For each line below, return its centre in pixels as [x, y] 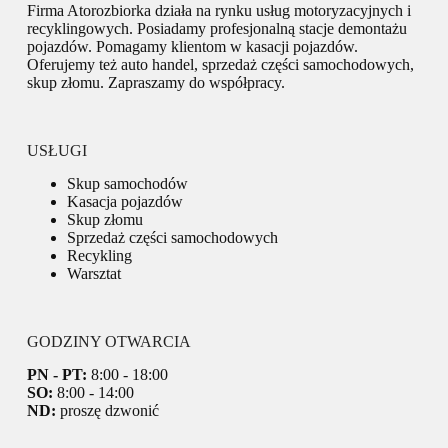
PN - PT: [56, 374]
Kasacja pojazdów [124, 201]
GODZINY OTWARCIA [108, 341]
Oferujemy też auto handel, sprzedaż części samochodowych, [220, 64]
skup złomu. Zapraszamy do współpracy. [155, 82]
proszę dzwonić [107, 410]
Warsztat [93, 273]
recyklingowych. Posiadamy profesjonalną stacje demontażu [216, 28]
